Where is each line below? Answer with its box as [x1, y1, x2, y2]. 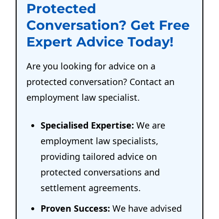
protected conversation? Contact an [26, 76, 175, 88]
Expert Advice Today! [26, 34, 174, 50]
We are [134, 119, 166, 131]
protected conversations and [41, 166, 160, 178]
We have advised [110, 202, 182, 215]
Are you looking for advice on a [26, 60, 156, 72]
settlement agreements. [41, 182, 141, 194]
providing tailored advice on [41, 151, 157, 163]
